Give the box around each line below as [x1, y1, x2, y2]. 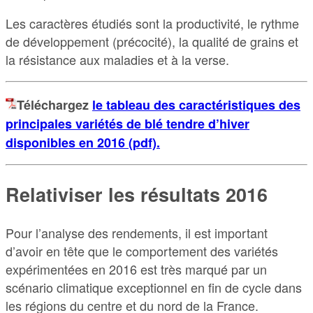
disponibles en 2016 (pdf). [6, 133, 160, 152]
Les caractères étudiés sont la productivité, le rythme [6, 13, 299, 32]
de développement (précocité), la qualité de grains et [6, 31, 298, 50]
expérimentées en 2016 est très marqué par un [6, 259, 267, 278]
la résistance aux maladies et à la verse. [6, 50, 229, 68]
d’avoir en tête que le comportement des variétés [6, 241, 278, 260]
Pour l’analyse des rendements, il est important [6, 223, 268, 242]
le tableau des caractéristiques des [92, 95, 300, 114]
